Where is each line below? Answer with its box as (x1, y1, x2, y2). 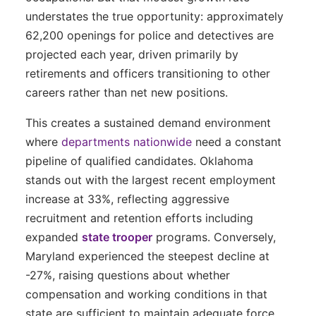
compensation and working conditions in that (25, 286, 267, 301)
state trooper (82, 229, 152, 244)
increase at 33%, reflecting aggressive (25, 191, 229, 206)
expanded (25, 229, 82, 244)
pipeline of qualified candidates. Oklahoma (25, 153, 253, 168)
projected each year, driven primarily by (25, 47, 238, 61)
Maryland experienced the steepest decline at (25, 248, 269, 263)
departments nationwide (61, 134, 192, 149)
